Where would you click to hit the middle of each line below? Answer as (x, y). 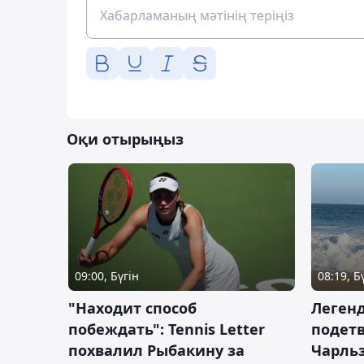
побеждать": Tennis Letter (167, 329)
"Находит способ (132, 308)
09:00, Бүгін (107, 276)
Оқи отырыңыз (125, 139)
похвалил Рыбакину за (156, 351)
